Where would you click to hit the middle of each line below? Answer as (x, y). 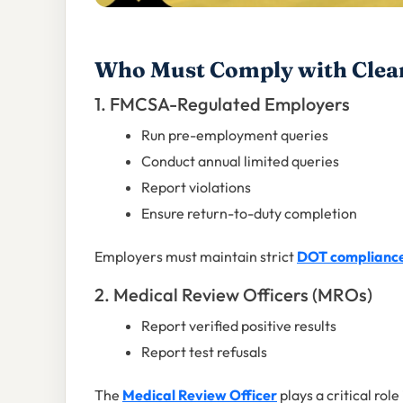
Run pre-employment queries (235, 134)
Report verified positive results (239, 325)
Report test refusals (204, 351)
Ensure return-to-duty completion (249, 213)
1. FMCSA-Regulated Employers (222, 103)
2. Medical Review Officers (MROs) (233, 294)
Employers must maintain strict (196, 256)
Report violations (196, 187)
